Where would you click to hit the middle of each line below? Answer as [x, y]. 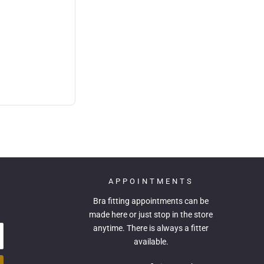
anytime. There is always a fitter [151, 228]
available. [151, 242]
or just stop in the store [170, 215]
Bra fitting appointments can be [151, 201]
